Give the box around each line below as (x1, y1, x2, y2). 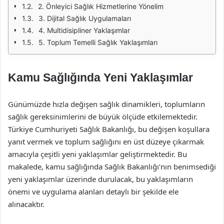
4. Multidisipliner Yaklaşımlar (38, 26, 130, 34)
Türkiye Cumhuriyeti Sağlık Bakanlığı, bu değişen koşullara (8, 124, 209, 134)
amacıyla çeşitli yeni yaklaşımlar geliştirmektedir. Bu (8, 149, 187, 159)
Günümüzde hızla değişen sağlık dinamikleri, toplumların (8, 99, 205, 109)
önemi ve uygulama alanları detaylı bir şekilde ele (8, 186, 178, 196)
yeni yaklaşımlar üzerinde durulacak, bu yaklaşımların (8, 174, 193, 184)
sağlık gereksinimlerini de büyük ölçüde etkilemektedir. (8, 111, 197, 121)
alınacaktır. (8, 199, 44, 209)
